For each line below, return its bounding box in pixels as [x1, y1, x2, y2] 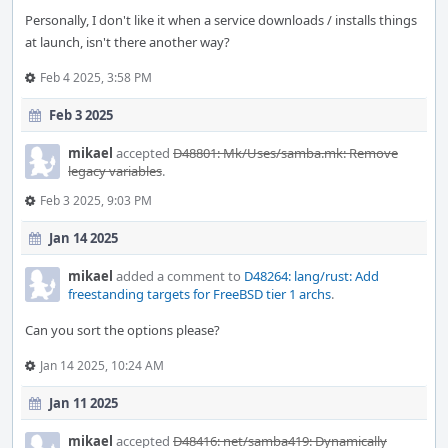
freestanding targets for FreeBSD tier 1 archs [68, 285, 331, 303]
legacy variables [68, 162, 162, 180]
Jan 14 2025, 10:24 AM [40, 357, 164, 374]
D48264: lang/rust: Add [244, 267, 379, 285]
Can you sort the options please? [25, 321, 220, 339]
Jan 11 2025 [49, 394, 118, 412]
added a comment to [113, 267, 244, 285]
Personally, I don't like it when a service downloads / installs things [25, 11, 417, 29]
